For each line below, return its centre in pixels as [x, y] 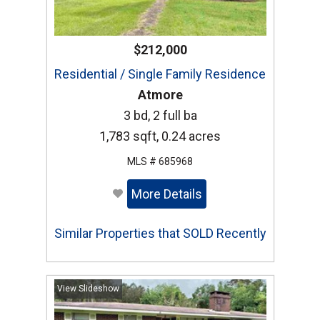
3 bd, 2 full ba [160, 116]
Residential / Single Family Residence [160, 74]
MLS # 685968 [160, 162]
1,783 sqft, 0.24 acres [160, 136]
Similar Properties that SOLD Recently [160, 234]
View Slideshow [88, 289]
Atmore [160, 95]
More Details [166, 194]
